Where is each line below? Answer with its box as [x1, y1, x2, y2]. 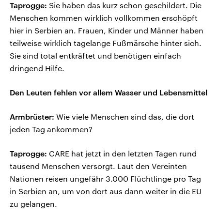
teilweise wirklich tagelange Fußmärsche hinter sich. [10, 38, 201, 48]
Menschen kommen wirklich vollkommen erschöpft [10, 13, 198, 23]
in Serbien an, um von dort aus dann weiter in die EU [10, 186, 201, 196]
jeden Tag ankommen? [10, 124, 93, 134]
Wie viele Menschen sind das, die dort [54, 112, 194, 122]
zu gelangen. [10, 199, 57, 209]
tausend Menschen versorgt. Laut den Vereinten [10, 161, 187, 171]
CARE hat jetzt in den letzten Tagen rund [47, 149, 197, 158]
